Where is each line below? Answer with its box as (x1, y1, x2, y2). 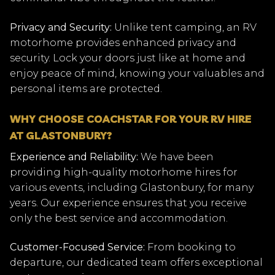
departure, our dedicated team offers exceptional (10, 257, 263, 269)
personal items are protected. (10, 82, 162, 95)
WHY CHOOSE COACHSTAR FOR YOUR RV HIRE (10, 112, 252, 125)
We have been (138, 150, 214, 163)
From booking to (145, 241, 236, 254)
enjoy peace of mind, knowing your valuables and (10, 67, 265, 79)
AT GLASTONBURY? (10, 128, 112, 142)
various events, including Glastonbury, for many (10, 181, 254, 193)
